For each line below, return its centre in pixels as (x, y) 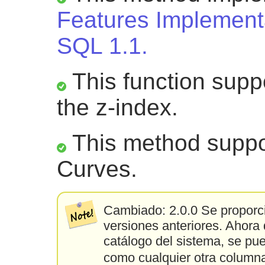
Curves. (97, 169)
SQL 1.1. (102, 46)
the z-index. (117, 107)
